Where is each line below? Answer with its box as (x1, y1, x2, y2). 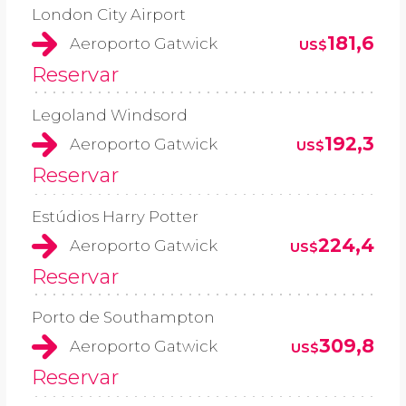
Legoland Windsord (32, 106, 188, 125)
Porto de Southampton (32, 308, 215, 327)
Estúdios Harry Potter (32, 207, 198, 226)
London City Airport (32, 5, 186, 24)
